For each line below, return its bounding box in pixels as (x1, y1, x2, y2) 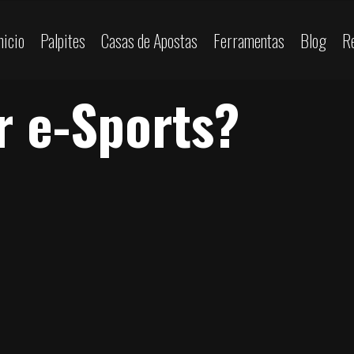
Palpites (40, 27, 86, 53)
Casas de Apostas (101, 27, 198, 53)
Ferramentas (213, 27, 285, 53)
